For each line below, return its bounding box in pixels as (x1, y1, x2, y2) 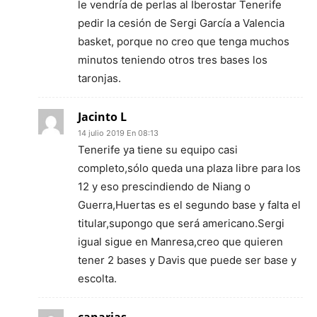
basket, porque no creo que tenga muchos (78, 35, 289, 48)
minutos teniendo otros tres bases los (78, 53, 267, 67)
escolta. (78, 272, 117, 285)
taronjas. (78, 71, 121, 85)
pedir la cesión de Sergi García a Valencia (78, 16, 284, 30)
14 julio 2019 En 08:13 (78, 128, 158, 138)
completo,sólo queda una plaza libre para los (78, 161, 301, 175)
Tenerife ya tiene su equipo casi (78, 143, 238, 156)
